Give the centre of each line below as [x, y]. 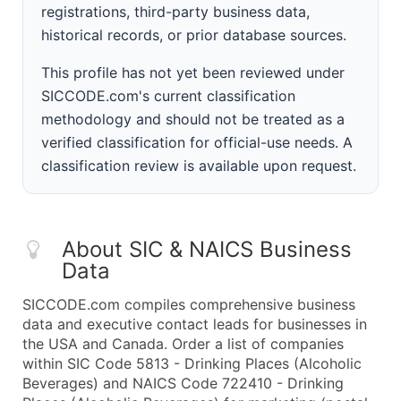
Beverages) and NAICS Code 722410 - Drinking [183, 383]
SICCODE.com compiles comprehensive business [189, 304]
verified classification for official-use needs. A [197, 142]
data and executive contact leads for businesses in [195, 324]
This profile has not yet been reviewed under [193, 73]
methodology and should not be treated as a [193, 119]
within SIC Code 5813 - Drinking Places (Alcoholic [192, 363]
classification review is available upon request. [199, 166]
